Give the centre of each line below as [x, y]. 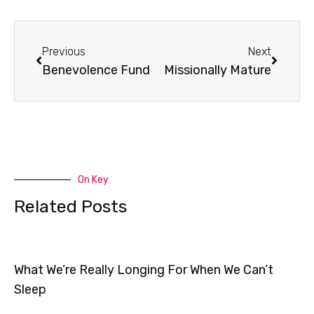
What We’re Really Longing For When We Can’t [144, 269]
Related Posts [70, 206]
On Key [93, 179]
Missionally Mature [218, 70]
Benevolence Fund [96, 70]
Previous [64, 51]
